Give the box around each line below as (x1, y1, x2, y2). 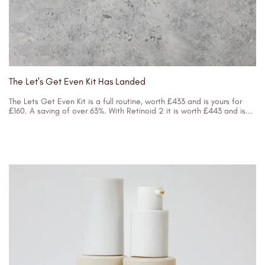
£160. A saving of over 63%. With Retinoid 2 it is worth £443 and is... (9, 106, 253, 116)
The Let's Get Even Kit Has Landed (9, 76, 146, 87)
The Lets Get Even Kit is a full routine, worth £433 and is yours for (9, 96, 242, 106)
